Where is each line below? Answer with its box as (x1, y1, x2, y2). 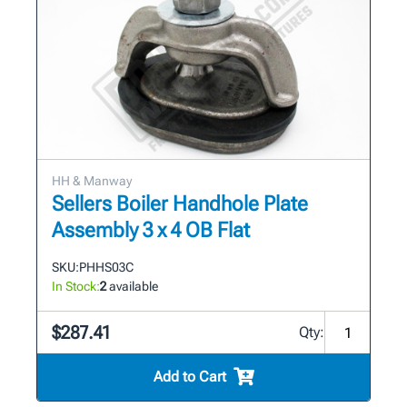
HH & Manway (52, 174, 132, 189)
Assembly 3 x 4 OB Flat (52, 218, 250, 243)
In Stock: (52, 279, 100, 294)
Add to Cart (153, 368, 226, 386)
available (106, 279, 158, 294)
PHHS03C (79, 260, 134, 275)
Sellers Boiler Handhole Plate (52, 192, 308, 217)
